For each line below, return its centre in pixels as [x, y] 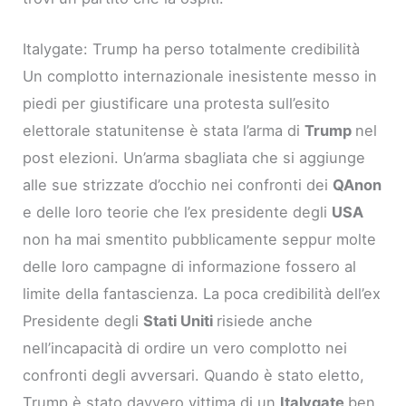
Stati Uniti [180, 320]
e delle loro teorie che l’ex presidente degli [178, 212]
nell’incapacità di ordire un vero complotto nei [185, 348]
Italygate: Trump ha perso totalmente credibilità [192, 48]
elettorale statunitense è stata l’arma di [164, 130]
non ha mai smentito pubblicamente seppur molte [200, 239]
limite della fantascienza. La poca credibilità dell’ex [202, 293]
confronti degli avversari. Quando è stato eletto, [194, 375]
